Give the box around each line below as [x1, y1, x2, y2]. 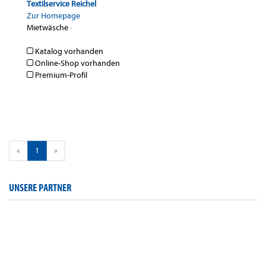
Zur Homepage [27, 11, 80, 21]
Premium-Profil [33, 70, 87, 81]
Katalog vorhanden [33, 46, 103, 57]
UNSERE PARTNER [9, 182, 71, 195]
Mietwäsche [27, 23, 68, 33]
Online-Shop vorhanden [33, 58, 120, 69]
